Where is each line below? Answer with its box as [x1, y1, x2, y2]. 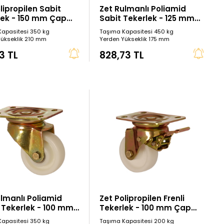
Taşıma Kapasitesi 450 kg [99, 27, 174, 35]
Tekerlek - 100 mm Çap [99, 202, 191, 213]
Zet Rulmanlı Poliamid [99, 3, 186, 14]
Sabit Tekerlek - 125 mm [99, 12, 195, 23]
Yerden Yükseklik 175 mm [99, 34, 170, 43]
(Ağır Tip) [99, 212, 138, 223]
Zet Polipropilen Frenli [99, 193, 185, 204]
